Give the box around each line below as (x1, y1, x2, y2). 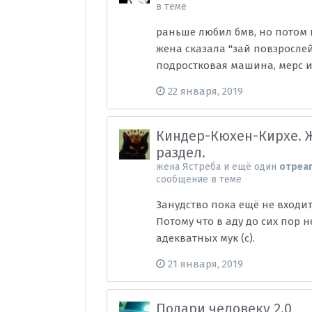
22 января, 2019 (168, 85, 244, 97)
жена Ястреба (156, 161, 221, 173)
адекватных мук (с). (156, 232, 256, 244)
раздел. (156, 144, 206, 161)
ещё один (232, 161, 277, 173)
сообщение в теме (156, 173, 242, 185)
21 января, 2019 (168, 258, 244, 270)
